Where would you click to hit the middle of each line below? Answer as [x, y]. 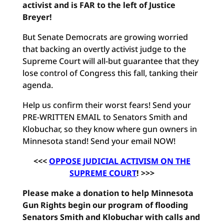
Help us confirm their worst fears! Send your [106, 105]
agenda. [37, 85]
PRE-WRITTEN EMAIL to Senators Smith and [105, 117]
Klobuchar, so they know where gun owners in [109, 129]
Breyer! [37, 17]
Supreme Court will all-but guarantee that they [110, 61]
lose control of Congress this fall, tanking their [110, 73]
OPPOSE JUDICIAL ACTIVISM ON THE [119, 161]
